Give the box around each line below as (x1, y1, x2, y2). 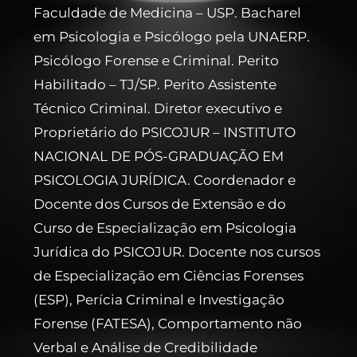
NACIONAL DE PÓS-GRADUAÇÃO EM (33, 147, 284, 164)
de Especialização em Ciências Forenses (33, 267, 304, 284)
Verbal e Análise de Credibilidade (33, 339, 258, 355)
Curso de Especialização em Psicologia (33, 219, 297, 236)
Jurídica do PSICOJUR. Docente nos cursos (33, 243, 321, 260)
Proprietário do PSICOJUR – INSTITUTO (33, 124, 296, 140)
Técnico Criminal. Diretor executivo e (33, 100, 283, 116)
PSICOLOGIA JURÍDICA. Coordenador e (33, 171, 296, 188)
